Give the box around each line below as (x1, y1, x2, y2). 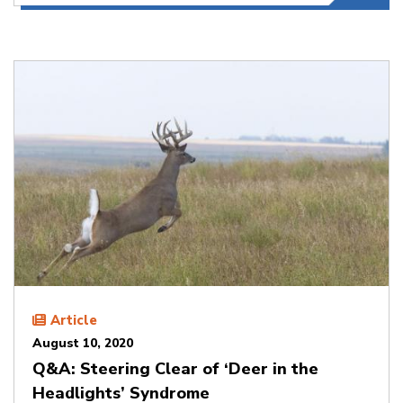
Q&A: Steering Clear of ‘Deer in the (32, 357, 318, 380)
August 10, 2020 (32, 334, 133, 352)
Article (50, 310, 97, 329)
